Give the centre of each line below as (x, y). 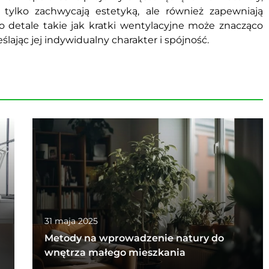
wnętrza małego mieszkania (115, 253)
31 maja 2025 (71, 221)
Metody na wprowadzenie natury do (134, 238)
